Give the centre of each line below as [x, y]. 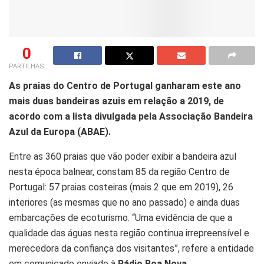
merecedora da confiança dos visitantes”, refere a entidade [131, 249]
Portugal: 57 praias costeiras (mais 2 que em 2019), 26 [121, 187]
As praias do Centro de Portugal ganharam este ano [125, 86]
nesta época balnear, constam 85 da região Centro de [119, 172]
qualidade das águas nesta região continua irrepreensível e [129, 233]
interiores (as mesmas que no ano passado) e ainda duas [124, 203]
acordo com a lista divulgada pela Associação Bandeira [131, 117]
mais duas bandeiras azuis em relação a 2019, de [116, 101]
